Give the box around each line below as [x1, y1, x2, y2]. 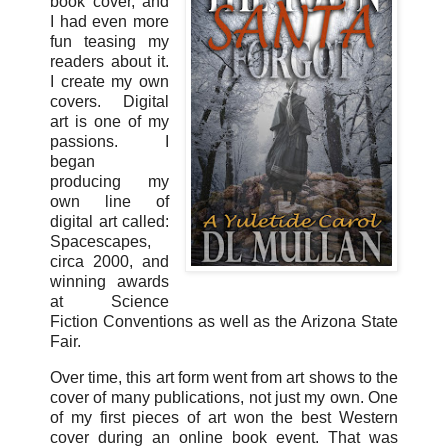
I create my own [50, 72, 170, 90]
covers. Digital [50, 92, 170, 110]
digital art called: [50, 212, 170, 230]
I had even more [50, 12, 170, 30]
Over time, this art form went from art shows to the [50, 368, 398, 386]
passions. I [50, 132, 170, 150]
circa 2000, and [50, 252, 170, 270]
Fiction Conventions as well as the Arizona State [50, 312, 398, 330]
